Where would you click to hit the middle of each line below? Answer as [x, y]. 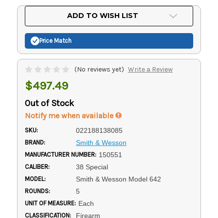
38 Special [92, 167]
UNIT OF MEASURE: [50, 203]
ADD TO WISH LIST [103, 15]
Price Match [55, 41]
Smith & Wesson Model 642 [118, 179]
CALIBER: [37, 166]
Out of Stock [49, 103]
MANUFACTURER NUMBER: [61, 154]
